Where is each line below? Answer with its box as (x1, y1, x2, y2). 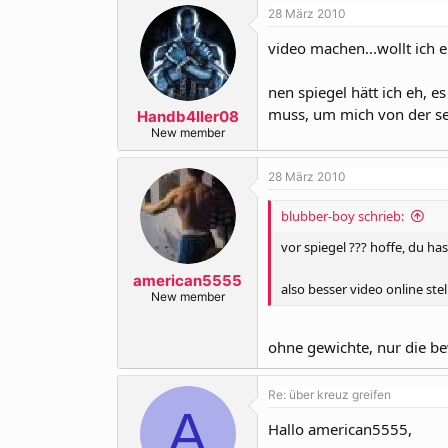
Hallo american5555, (268, 418, 412, 439)
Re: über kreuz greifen (268, 386, 391, 402)
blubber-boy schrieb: (281, 207, 404, 225)
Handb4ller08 (136, 107, 239, 126)
